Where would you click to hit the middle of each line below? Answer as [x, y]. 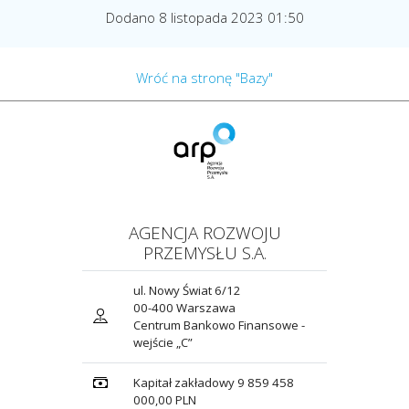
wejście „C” [163, 343]
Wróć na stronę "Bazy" [204, 77]
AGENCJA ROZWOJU [204, 233]
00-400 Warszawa [184, 308]
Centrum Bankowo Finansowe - [219, 325]
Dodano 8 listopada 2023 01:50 [204, 17]
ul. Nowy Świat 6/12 [187, 291]
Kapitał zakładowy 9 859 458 [214, 383]
